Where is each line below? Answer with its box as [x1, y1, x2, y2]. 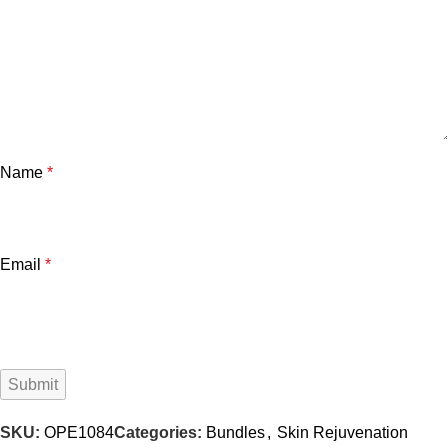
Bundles [206, 424, 265, 442]
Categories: [114, 424, 202, 442]
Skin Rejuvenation [277, 424, 408, 442]
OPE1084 [44, 424, 114, 442]
